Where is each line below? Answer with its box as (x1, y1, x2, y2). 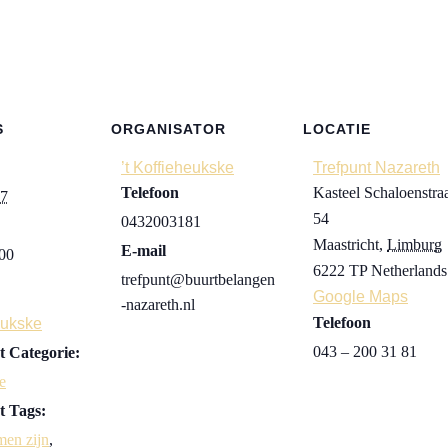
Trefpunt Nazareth (313, 159, 440, 176)
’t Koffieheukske (121, 159, 234, 176)
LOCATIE (303, 121, 371, 137)
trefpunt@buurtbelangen (121, 271, 275, 288)
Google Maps (313, 288, 408, 305)
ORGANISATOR (111, 121, 226, 137)
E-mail (121, 242, 166, 259)
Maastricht (313, 236, 379, 253)
